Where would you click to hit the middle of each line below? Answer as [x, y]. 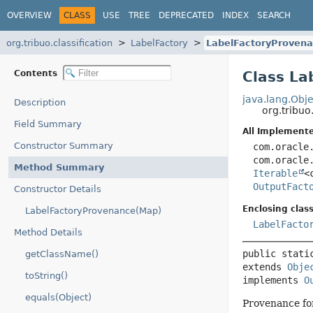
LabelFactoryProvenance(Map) [93, 211]
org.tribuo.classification [59, 43]
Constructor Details [58, 189]
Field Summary [48, 124]
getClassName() [62, 254]
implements [273, 280]
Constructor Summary [64, 146]
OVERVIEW [29, 15]
